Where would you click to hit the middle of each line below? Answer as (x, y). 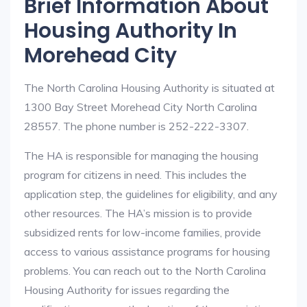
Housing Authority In (131, 31)
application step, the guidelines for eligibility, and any (151, 194)
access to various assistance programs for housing (147, 251)
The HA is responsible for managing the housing (141, 156)
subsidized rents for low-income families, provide (143, 232)
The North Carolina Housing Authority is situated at (149, 88)
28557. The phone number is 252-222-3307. (136, 126)
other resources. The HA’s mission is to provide (138, 213)
